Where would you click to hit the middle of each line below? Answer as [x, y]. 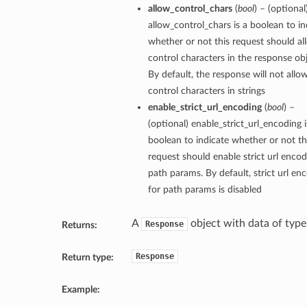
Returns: [79, 225]
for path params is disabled [205, 190]
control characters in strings [206, 91]
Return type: [87, 258]
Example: [81, 290]
